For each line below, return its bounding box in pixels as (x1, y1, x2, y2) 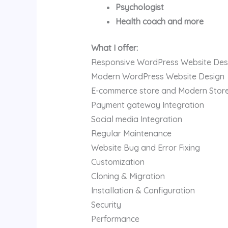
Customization (91, 156, 145, 167)
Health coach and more (115, 16, 204, 26)
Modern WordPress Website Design (91, 71, 224, 81)
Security (91, 199, 121, 210)
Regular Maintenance (91, 128, 172, 138)
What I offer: (91, 42, 138, 53)
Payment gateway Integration (91, 99, 204, 110)
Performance (91, 213, 139, 224)
